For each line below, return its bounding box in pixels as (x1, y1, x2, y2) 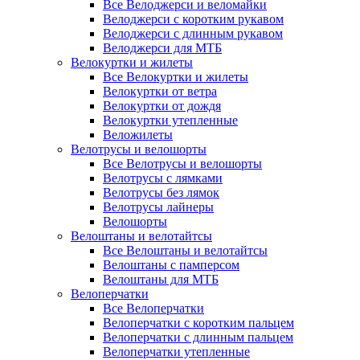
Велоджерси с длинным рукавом (103, 27, 283, 40)
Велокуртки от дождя (103, 99, 221, 112)
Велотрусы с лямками (103, 171, 223, 185)
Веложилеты (103, 128, 173, 141)
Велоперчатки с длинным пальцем (103, 330, 293, 344)
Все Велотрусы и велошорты (103, 157, 262, 170)
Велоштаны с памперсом (103, 258, 239, 272)
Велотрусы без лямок (103, 186, 219, 199)
